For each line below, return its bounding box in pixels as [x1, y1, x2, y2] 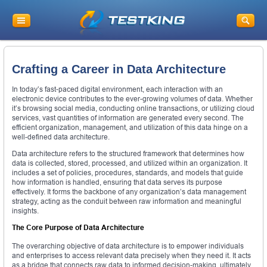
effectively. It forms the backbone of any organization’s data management [12, 187, 246, 197]
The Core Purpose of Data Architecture [12, 223, 144, 232]
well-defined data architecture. [12, 132, 110, 142]
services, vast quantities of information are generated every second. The [12, 113, 244, 123]
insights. [12, 206, 39, 216]
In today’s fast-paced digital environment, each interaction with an [12, 85, 223, 94]
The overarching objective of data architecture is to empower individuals [12, 241, 244, 251]
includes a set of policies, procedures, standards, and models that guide [12, 168, 243, 178]
